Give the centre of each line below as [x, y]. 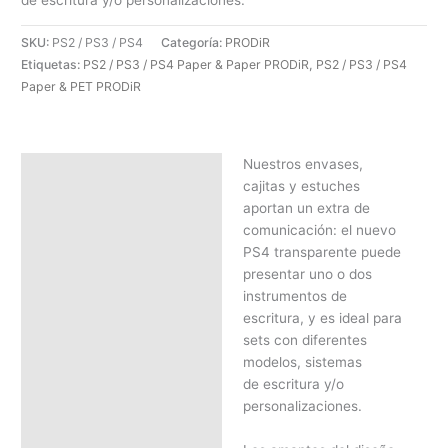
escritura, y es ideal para [322, 317]
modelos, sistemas [302, 361]
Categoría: [193, 43]
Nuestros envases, [302, 163]
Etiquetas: [52, 65]
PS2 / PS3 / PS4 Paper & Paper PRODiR [196, 65]
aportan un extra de [306, 207]
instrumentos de [294, 295]
